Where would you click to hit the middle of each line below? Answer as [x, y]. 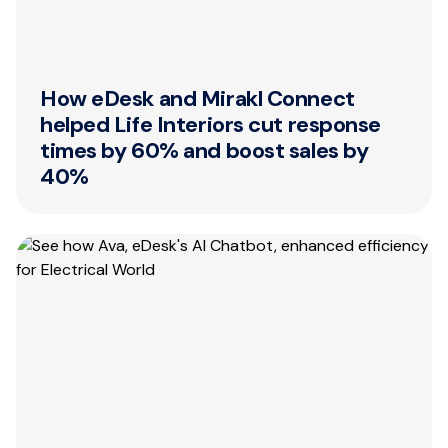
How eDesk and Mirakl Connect [197, 98]
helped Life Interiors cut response [211, 124]
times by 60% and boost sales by [204, 150]
